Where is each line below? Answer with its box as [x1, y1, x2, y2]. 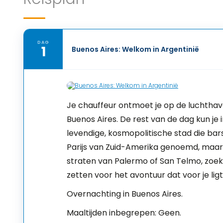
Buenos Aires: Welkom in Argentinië [72, 44, 199, 54]
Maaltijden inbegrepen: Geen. [67, 207, 181, 219]
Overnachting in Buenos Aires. [67, 188, 183, 200]
